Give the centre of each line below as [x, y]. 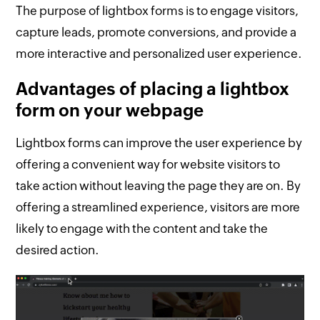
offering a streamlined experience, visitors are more [158, 207]
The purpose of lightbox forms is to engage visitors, [157, 10]
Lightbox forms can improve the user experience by [159, 142]
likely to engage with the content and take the [142, 228]
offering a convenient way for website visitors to [148, 164]
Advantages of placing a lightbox [153, 89]
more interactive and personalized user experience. [159, 53]
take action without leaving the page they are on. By [159, 185]
